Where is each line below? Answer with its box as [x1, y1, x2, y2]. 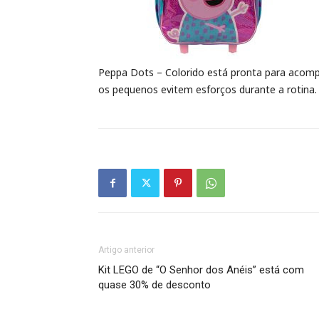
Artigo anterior [98, 245, 155, 255]
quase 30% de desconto [98, 278, 211, 291]
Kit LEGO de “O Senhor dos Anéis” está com [98, 263, 304, 276]
